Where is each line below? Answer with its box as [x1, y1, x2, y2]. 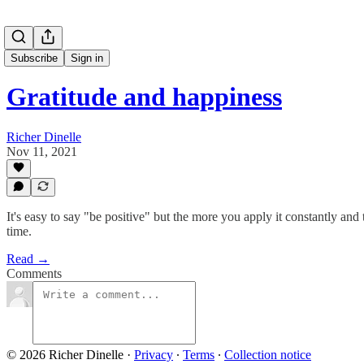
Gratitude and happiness [6, 82, 282, 112]
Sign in [71, 52, 103, 64]
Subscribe [11, 52, 58, 64]
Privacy [134, 348, 173, 362]
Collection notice [224, 348, 311, 362]
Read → [6, 252, 50, 266]
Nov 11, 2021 [6, 144, 77, 158]
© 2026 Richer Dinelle [6, 348, 123, 362]
